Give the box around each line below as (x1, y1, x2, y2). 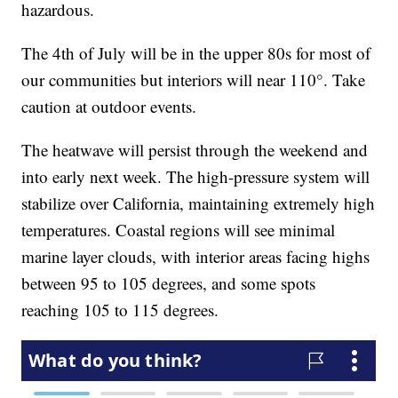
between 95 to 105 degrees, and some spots (21, 272, 316, 295)
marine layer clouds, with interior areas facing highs (21, 245, 370, 268)
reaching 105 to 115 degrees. (21, 298, 219, 322)
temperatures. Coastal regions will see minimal (21, 219, 336, 242)
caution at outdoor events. (21, 95, 197, 118)
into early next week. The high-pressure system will (21, 165, 370, 188)
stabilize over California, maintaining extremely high (21, 192, 376, 215)
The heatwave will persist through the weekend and (21, 139, 369, 162)
